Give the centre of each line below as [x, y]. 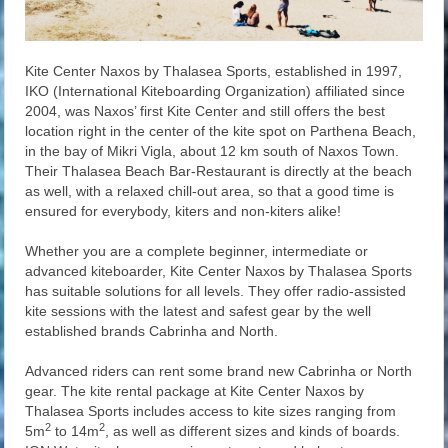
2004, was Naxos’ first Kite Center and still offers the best [205, 111]
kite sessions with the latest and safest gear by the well [198, 311]
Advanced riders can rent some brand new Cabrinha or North [219, 371]
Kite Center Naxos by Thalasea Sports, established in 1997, [214, 71]
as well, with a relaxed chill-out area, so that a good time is [210, 191]
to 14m [75, 431]
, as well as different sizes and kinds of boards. [253, 431]
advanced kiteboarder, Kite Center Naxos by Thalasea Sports [219, 271]
